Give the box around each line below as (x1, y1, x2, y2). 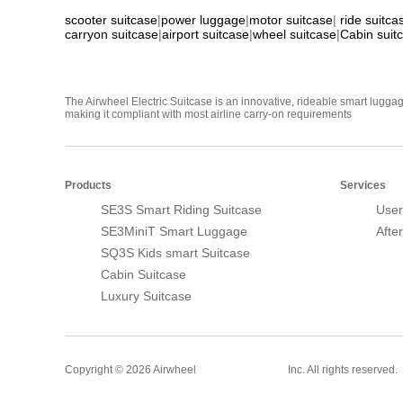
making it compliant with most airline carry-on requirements (65, 107, 352, 121)
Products (65, 178, 112, 192)
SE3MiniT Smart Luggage (101, 223, 247, 238)
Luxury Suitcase (101, 288, 192, 303)
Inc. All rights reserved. (285, 363, 398, 376)
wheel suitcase (253, 26, 336, 41)
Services (340, 178, 386, 192)
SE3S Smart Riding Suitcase (101, 201, 262, 217)
